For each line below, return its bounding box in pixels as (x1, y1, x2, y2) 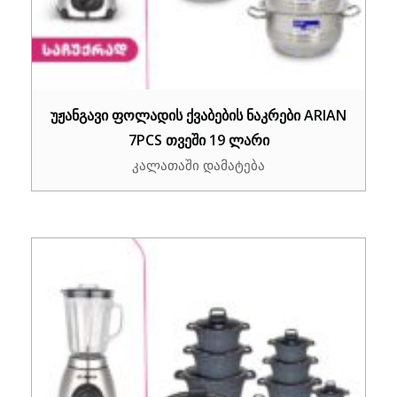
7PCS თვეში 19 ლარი (128, 129, 269, 150)
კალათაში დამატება (132, 155, 265, 174)
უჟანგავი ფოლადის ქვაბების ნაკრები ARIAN (51, 105, 346, 125)
